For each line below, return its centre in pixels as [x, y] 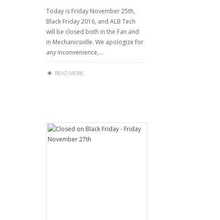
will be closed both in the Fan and [93, 32]
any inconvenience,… [75, 52]
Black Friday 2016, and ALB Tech [91, 21]
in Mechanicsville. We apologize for [95, 42]
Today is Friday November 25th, [91, 11]
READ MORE [69, 73]
